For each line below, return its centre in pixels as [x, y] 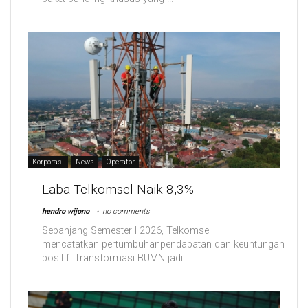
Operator [120, 162]
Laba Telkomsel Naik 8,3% [118, 190]
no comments [126, 212]
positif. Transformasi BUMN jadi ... [117, 258]
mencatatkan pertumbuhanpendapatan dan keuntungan [163, 245]
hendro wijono [66, 212]
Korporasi [48, 162]
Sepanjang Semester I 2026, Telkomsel [126, 231]
